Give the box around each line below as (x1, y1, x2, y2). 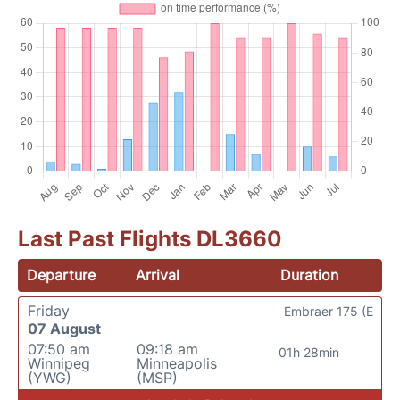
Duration (279, 265, 338, 284)
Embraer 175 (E (284, 303, 373, 319)
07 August (28, 319, 101, 337)
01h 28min (278, 344, 339, 360)
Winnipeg (28, 354, 90, 372)
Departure (27, 265, 96, 284)
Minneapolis (136, 354, 217, 372)
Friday (28, 301, 70, 320)
